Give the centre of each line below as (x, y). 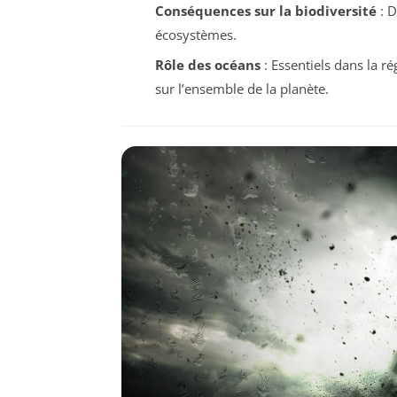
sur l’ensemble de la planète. (241, 89)
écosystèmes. (195, 34)
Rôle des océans (207, 65)
